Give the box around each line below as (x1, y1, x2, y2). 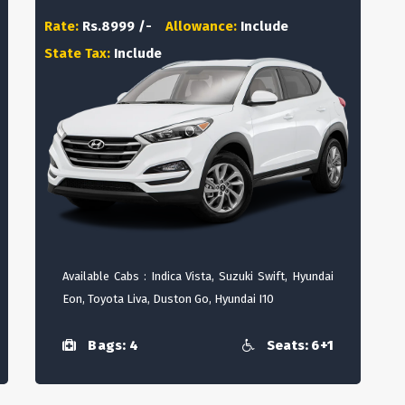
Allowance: (165, 18, 240, 34)
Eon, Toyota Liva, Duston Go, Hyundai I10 (62, 292, 274, 306)
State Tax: (44, 45, 114, 61)
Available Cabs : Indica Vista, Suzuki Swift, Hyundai (62, 269, 334, 283)
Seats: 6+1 (263, 337, 334, 354)
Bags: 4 (85, 337, 138, 354)
